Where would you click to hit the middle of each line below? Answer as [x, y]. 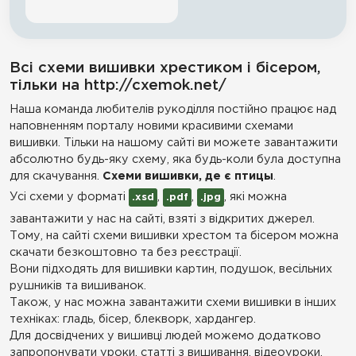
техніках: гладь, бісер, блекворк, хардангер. [133, 319]
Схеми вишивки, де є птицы [188, 176]
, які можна [255, 197]
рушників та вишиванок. [78, 286]
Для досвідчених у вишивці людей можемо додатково [165, 336]
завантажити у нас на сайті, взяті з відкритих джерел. [162, 219]
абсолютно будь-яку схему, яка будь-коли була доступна [175, 159]
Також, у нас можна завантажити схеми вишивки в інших [173, 302]
